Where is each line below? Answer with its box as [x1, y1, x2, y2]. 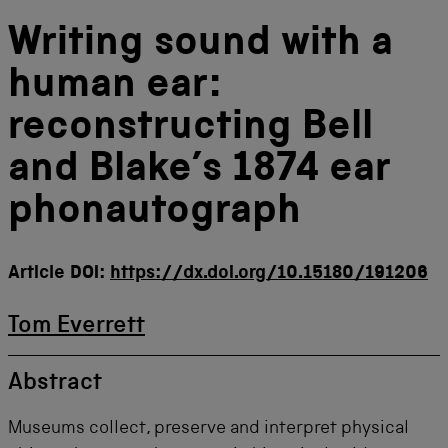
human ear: [8, 66, 220, 109]
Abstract [8, 372, 102, 396]
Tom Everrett [8, 315, 145, 339]
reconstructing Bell [8, 108, 373, 151]
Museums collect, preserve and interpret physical [8, 420, 409, 438]
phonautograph [8, 192, 301, 235]
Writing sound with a [8, 24, 393, 67]
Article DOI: [8, 265, 110, 284]
